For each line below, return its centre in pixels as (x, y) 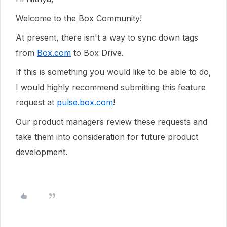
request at (36, 102)
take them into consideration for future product (107, 137)
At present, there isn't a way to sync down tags (107, 37)
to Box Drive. (99, 53)
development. (42, 152)
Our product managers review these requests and (111, 122)
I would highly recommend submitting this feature (111, 87)
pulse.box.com (85, 102)
